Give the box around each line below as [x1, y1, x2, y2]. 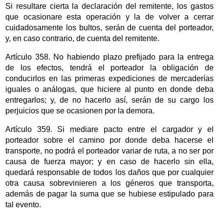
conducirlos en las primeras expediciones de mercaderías [5, 74, 214, 83]
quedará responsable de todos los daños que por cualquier [5, 168, 214, 176]
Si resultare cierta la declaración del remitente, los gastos [5, 1, 214, 10]
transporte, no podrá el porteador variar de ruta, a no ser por [5, 146, 214, 155]
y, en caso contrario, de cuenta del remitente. [5, 34, 160, 43]
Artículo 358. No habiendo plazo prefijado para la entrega [5, 52, 214, 61]
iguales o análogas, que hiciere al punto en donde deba [5, 85, 214, 93]
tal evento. [5, 200, 42, 209]
